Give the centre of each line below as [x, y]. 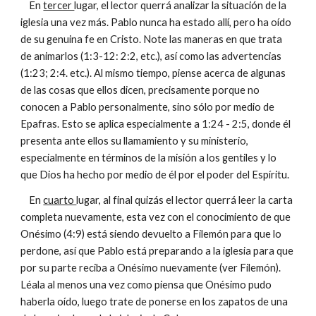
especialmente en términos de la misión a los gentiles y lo [149, 158]
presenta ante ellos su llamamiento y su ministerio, [135, 141]
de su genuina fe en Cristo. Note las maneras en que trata [152, 39]
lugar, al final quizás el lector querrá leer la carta [185, 200]
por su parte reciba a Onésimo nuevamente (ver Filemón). [151, 268]
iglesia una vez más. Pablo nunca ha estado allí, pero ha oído [156, 22]
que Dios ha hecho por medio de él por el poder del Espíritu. [156, 175]
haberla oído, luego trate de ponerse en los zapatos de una [154, 302]
